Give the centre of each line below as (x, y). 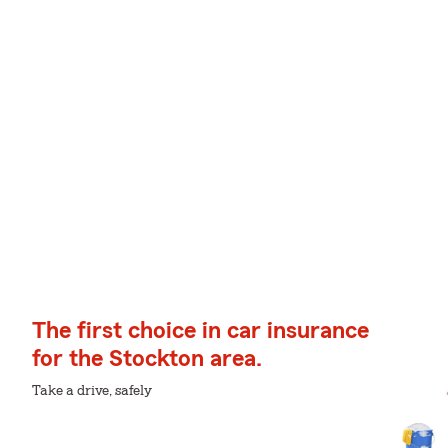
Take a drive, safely (92, 391)
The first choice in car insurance (200, 331)
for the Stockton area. (147, 359)
